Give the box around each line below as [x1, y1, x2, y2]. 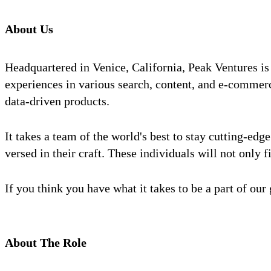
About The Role [5, 236, 87, 250]
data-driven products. [5, 94, 109, 108]
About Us [5, 22, 53, 36]
